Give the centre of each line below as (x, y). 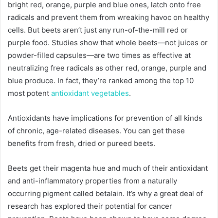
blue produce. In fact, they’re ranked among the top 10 (101, 81)
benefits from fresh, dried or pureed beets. (82, 143)
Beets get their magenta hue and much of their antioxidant (108, 168)
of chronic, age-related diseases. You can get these (96, 131)
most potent (29, 93)
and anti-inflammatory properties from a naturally (92, 181)
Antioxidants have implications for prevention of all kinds (105, 118)
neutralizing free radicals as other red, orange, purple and (107, 68)
